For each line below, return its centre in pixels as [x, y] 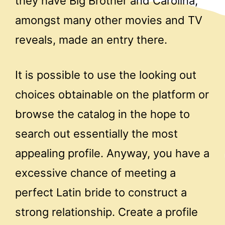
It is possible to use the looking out [106, 75]
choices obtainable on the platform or [112, 94]
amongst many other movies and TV [109, 20]
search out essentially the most [96, 133]
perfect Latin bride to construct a [101, 192]
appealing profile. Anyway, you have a [112, 153]
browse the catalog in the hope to [102, 114]
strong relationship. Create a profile [106, 212]
